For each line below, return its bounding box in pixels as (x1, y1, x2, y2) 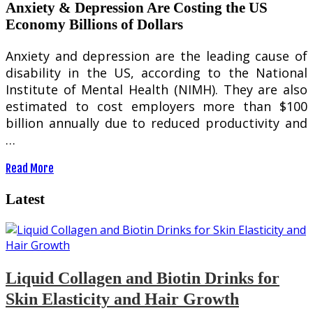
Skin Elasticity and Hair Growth (6, 289, 239, 308)
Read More (6, 161, 54, 176)
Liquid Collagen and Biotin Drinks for (6, 268, 279, 287)
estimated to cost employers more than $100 (6, 98, 307, 115)
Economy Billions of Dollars (6, 16, 183, 33)
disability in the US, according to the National (6, 64, 307, 82)
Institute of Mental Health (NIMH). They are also (6, 81, 307, 99)
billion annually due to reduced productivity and (6, 115, 307, 132)
